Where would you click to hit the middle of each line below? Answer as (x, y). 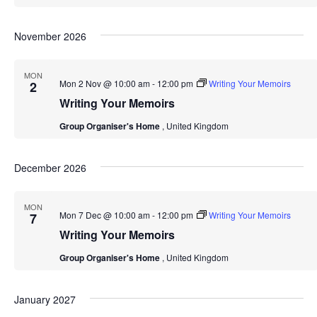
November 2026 (50, 36)
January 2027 (45, 300)
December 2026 (50, 168)
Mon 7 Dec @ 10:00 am (104, 215)
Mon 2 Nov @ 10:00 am (104, 83)
